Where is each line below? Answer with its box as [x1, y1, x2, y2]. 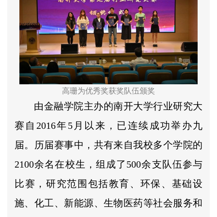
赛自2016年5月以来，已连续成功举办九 [15, 120, 202, 131]
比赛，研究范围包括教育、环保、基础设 [15, 178, 202, 189]
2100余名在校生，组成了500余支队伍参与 [15, 158, 202, 170]
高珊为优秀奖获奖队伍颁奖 [62, 86, 155, 95]
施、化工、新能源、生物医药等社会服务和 [15, 197, 202, 208]
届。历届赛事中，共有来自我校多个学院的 [15, 139, 202, 150]
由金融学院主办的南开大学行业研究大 [34, 100, 202, 111]
